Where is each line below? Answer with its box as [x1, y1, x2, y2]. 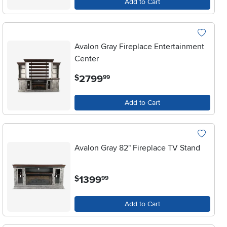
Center [74, 54, 99, 64]
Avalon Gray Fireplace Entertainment [74, 42, 205, 52]
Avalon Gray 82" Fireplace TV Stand [74, 142, 201, 153]
